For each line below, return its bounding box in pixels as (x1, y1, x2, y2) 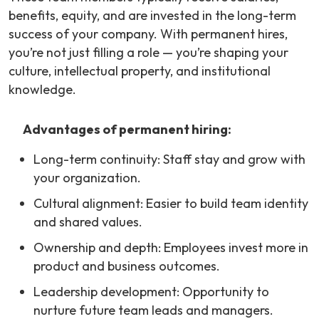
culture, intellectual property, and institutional (9, 63, 271, 80)
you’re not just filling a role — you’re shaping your (9, 44, 288, 61)
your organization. (33, 169, 141, 187)
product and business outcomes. (33, 258, 220, 275)
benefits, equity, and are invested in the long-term (9, 7, 296, 24)
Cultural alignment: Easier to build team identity (33, 195, 308, 212)
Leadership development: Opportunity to (33, 283, 269, 300)
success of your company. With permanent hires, (9, 26, 288, 43)
